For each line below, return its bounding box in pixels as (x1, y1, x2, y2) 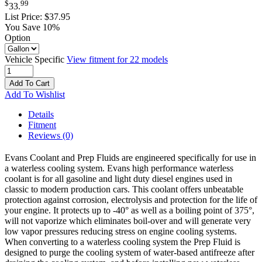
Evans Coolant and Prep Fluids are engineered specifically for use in (5, 153, 256, 163)
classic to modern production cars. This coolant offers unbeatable (5, 184, 243, 195)
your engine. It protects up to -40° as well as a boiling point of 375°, (5, 205, 254, 216)
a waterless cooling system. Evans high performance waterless (5, 163, 233, 174)
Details (28, 109, 54, 120)
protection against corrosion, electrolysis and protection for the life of (5, 195, 257, 205)
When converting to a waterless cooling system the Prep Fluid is (5, 237, 240, 247)
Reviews (28, 130, 63, 141)
